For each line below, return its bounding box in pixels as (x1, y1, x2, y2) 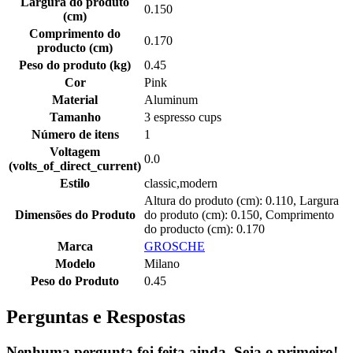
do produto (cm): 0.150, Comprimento (144, 208, 334, 222)
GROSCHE (144, 240, 205, 254)
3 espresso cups (144, 110, 221, 124)
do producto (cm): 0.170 (144, 222, 265, 236)
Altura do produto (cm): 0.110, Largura (144, 194, 339, 208)
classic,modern (144, 176, 217, 191)
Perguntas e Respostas (6, 307, 185, 328)
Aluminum (144, 93, 198, 107)
